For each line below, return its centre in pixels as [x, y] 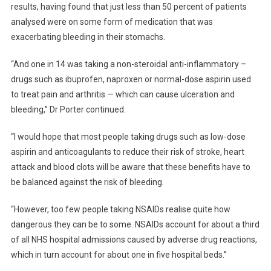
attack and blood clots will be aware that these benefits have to [130, 167]
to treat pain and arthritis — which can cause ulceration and [122, 94]
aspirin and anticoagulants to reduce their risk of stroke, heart [127, 152]
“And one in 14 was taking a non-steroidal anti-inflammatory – [128, 64]
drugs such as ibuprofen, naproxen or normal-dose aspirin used [131, 79]
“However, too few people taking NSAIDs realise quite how [120, 209]
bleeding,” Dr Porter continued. [68, 109]
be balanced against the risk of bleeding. [87, 182]
